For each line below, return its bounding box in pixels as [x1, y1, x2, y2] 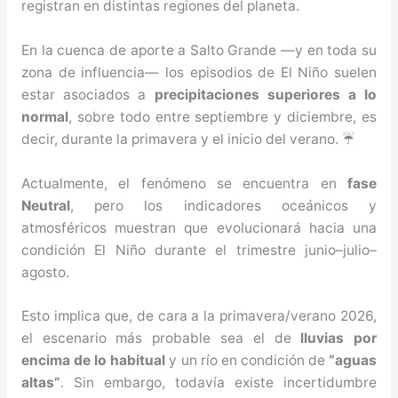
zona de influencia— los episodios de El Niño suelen [20, 63, 378, 81]
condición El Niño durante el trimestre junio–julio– [20, 241, 378, 259]
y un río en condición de [165, 352, 330, 370]
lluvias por [300, 330, 378, 347]
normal [20, 107, 68, 125]
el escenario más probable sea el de [20, 330, 301, 347]
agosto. [20, 263, 69, 281]
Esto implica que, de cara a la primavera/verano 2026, [20, 307, 378, 325]
